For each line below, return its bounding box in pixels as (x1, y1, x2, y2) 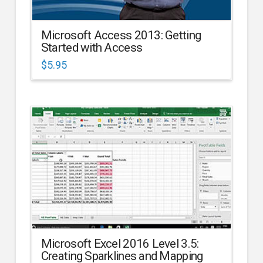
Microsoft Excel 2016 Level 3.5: (41, 237, 199, 251)
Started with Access (41, 40, 143, 55)
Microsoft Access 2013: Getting (41, 28, 201, 42)
